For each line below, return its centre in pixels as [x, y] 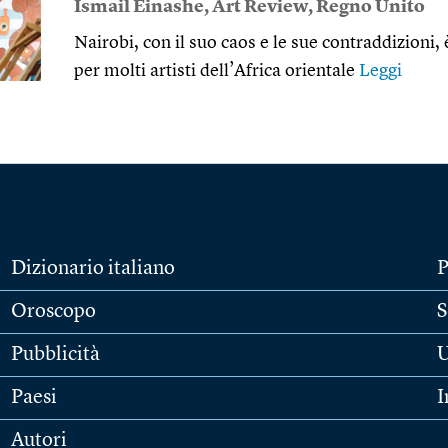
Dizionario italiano [92, 268]
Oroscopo [53, 311]
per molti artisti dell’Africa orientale [216, 70]
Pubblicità [55, 354]
